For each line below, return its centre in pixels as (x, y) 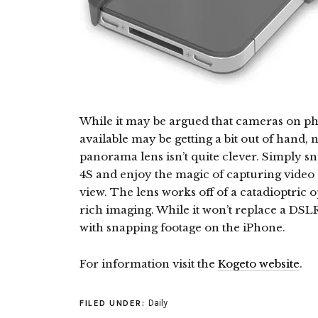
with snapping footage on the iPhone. (182, 227)
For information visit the (149, 264)
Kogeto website (259, 264)
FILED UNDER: (114, 303)
